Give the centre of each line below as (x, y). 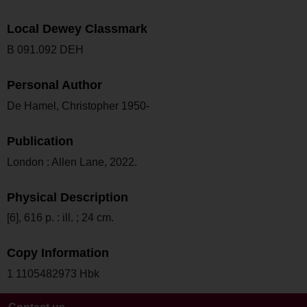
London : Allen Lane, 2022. (72, 162)
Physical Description (67, 197)
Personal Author (54, 85)
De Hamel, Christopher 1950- (78, 106)
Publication (40, 141)
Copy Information (58, 253)
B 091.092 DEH (45, 50)
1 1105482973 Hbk (53, 274)
